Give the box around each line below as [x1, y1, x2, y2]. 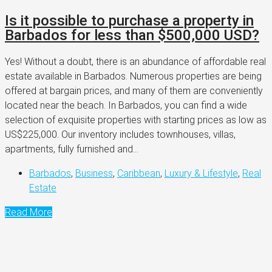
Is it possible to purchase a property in [5, 12, 254, 29]
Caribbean [117, 167, 160, 179]
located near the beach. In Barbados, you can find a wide [5, 99, 247, 111]
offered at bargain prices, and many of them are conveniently [5, 84, 263, 97]
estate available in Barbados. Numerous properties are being [5, 70, 262, 82]
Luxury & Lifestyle [165, 167, 238, 179]
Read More [5, 206, 52, 218]
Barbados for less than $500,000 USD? [5, 26, 259, 44]
